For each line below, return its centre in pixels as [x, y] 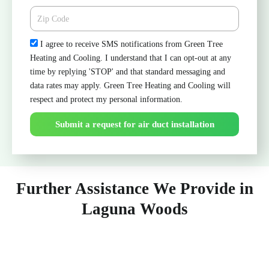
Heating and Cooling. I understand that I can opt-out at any [131, 58]
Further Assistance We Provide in [134, 189]
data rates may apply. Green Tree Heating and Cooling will [130, 86]
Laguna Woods [134, 209]
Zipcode [43, 12]
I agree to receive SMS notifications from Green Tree [131, 44]
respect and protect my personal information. [106, 100]
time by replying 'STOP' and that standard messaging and [128, 72]
